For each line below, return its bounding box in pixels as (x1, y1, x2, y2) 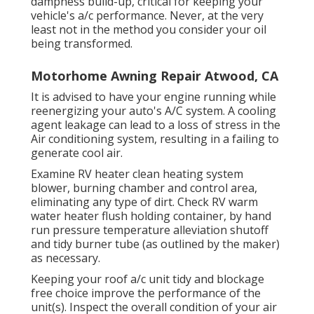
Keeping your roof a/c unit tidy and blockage (31, 271, 264, 287)
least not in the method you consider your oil (31, 22, 266, 38)
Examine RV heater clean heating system (31, 166, 243, 182)
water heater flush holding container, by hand (31, 208, 271, 224)
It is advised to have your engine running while (31, 89, 276, 105)
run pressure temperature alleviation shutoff (31, 222, 268, 238)
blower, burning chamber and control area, (31, 180, 257, 196)
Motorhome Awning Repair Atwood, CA (31, 67, 278, 85)
